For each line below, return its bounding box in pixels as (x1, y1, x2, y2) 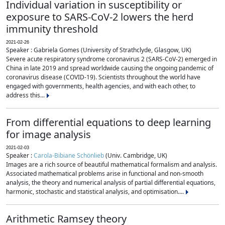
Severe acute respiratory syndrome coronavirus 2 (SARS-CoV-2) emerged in (6, 55, 217, 63)
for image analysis (6, 128, 91, 141)
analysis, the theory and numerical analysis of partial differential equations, (6, 178, 215, 187)
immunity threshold (6, 22, 98, 36)
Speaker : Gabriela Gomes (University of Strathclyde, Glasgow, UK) (6, 46, 191, 54)
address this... (6, 91, 46, 99)
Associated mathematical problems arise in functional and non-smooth (6, 169, 203, 178)
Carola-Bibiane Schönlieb (34, 151, 104, 160)
